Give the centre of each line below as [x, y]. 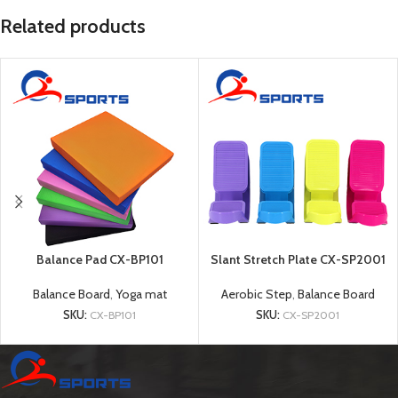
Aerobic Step [256, 294]
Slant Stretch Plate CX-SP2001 [298, 259]
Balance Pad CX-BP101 [99, 259]
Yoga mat [141, 294]
